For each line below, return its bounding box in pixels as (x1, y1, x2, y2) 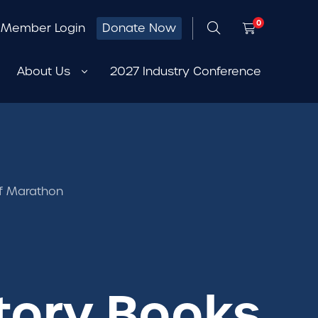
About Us (17, 64, 70, 79)
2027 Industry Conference (110, 64, 261, 79)
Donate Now (102, 21, 176, 35)
